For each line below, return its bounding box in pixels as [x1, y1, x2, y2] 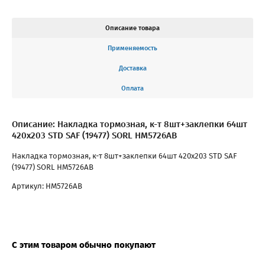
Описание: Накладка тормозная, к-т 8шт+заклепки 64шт [12, 119, 247, 130]
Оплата [121, 85, 144, 93]
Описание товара [105, 24, 160, 33]
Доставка [118, 64, 147, 73]
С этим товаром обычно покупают [12, 240, 156, 251]
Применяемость [108, 44, 157, 53]
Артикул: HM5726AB [12, 182, 82, 191]
